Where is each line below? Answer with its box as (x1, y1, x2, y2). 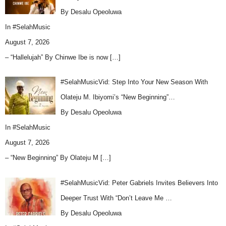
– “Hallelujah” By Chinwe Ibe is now (5, 53, 110, 61)
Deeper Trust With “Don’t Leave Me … (60, 194, 172, 202)
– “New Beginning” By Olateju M (5, 154, 100, 162)
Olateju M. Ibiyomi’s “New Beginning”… (60, 93, 175, 101)
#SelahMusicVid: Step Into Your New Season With (60, 78, 208, 86)
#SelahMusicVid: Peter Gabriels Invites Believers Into (60, 179, 218, 187)
